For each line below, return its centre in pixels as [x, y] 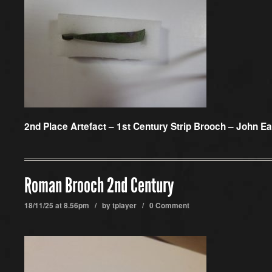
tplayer [124, 206]
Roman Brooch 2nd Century [99, 186]
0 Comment [169, 206]
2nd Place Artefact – [70, 126]
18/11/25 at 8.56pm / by [68, 206]
